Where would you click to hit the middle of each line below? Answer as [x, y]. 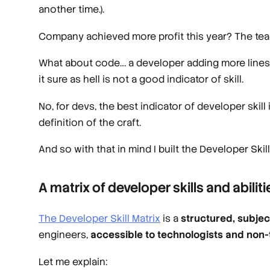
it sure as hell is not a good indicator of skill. [141, 80]
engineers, [63, 234]
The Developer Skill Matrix [99, 218]
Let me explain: [73, 262]
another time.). [71, 9]
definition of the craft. [90, 122]
